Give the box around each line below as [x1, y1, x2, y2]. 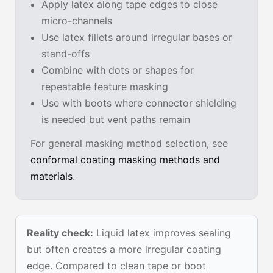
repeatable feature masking [41, 80, 168, 93]
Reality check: [27, 227, 93, 239]
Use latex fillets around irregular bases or [41, 31, 232, 44]
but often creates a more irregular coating [27, 243, 221, 256]
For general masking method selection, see [30, 137, 228, 150]
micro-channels [41, 15, 112, 27]
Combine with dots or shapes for [41, 64, 194, 77]
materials [30, 170, 73, 183]
